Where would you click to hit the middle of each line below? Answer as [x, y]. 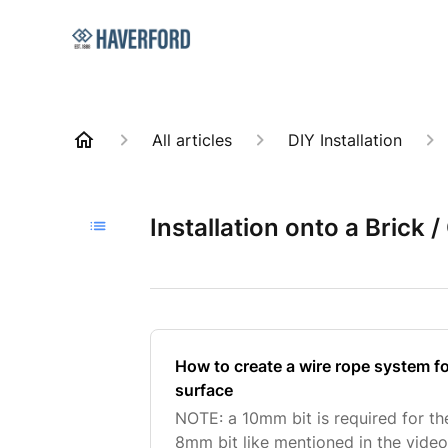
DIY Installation [345, 140]
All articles [192, 140]
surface [204, 390]
